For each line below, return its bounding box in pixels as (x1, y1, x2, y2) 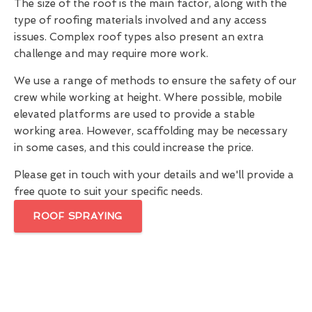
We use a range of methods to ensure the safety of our (14, 75, 297, 88)
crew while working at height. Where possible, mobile (14, 91, 282, 104)
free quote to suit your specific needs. (14, 185, 203, 198)
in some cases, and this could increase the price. (14, 141, 253, 155)
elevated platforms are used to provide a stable (14, 108, 255, 121)
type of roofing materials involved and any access (14, 14, 267, 27)
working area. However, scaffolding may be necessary (14, 125, 288, 138)
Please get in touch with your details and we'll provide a (14, 169, 294, 182)
